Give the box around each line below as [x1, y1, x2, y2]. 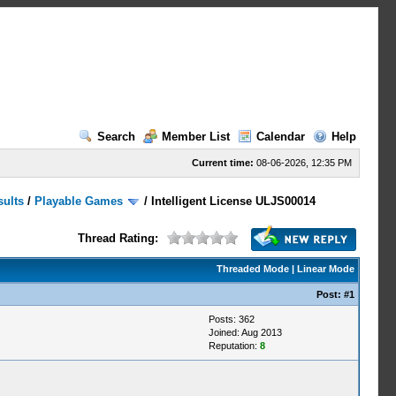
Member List [161, 130, 230, 143]
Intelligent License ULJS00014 [151, 194, 316, 208]
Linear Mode [296, 263, 354, 274]
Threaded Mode [216, 263, 289, 274]
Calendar [255, 130, 305, 143]
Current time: [191, 157, 254, 168]
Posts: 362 [208, 314, 255, 324]
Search [96, 130, 135, 143]
